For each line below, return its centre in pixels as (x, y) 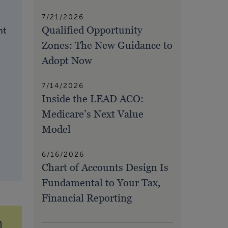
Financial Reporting (87, 198)
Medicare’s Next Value (93, 114)
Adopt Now (67, 60)
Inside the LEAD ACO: (93, 98)
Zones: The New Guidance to (107, 45)
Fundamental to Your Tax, (101, 182)
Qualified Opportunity (92, 30)
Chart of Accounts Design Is (105, 167)
